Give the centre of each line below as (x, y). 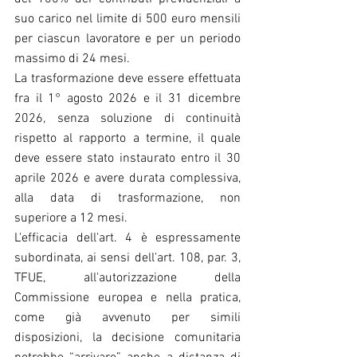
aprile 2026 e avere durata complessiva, (127, 178)
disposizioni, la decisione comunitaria (127, 337)
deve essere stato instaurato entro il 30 (127, 158)
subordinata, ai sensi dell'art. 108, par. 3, (127, 258)
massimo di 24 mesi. (72, 59)
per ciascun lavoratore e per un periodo (127, 39)
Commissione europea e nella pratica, (127, 298)
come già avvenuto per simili (127, 318)
